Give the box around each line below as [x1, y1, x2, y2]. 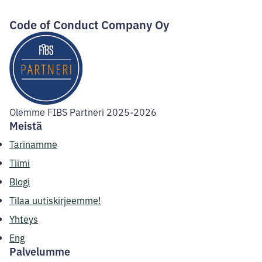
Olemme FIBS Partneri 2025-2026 [9, 105, 157, 118]
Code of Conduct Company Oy [9, 15, 169, 32]
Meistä [9, 117, 42, 133]
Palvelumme [9, 243, 70, 258]
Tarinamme [9, 137, 57, 150]
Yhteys [9, 212, 38, 225]
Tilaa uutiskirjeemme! [9, 193, 101, 206]
